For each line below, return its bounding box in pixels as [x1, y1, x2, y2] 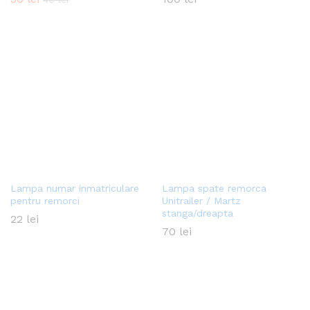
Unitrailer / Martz [162, 194, 241, 206]
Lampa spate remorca [162, 182, 266, 194]
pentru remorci [10, 194, 80, 206]
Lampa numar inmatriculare [10, 182, 139, 194]
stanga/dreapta [162, 207, 233, 219]
